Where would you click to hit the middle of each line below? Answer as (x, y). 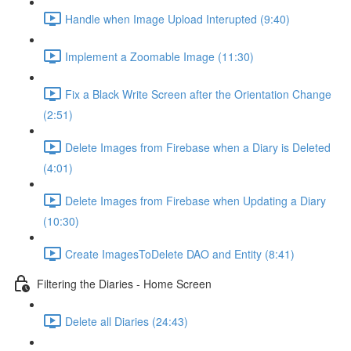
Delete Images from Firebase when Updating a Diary (195, 200)
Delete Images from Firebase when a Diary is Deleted (198, 147)
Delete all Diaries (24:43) (127, 321)
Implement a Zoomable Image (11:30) (159, 56)
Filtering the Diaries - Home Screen (124, 283)
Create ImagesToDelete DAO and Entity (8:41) (180, 253)
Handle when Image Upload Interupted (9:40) (177, 18)
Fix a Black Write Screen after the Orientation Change (198, 94)
